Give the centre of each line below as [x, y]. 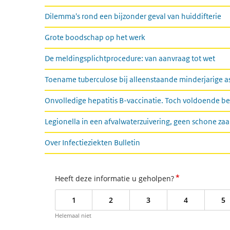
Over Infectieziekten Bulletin [92, 142]
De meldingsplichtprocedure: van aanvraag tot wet [130, 58]
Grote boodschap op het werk [95, 37]
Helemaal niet [73, 215]
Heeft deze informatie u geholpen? [114, 178]
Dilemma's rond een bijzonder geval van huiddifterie [133, 16]
